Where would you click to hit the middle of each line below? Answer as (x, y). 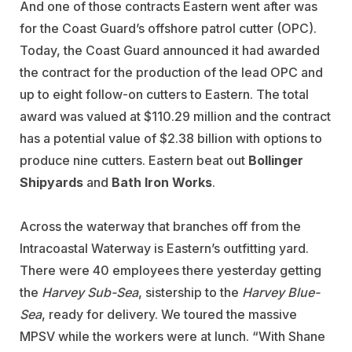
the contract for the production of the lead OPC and (171, 72)
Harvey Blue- (281, 292)
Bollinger (276, 160)
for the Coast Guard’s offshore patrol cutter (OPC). (168, 28)
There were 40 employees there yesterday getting (170, 270)
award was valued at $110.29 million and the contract (175, 116)
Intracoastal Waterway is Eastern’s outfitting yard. (164, 248)
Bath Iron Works (162, 182)
